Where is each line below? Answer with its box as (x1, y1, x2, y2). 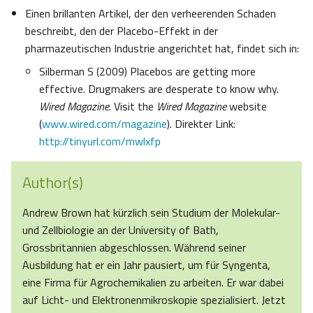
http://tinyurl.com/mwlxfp (39, 133, 161, 150)
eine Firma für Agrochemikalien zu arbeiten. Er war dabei (22, 274, 284, 291)
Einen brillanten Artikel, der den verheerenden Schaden (25, 5, 276, 22)
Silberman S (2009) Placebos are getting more (39, 63, 256, 80)
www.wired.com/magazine (42, 115, 167, 133)
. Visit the (109, 98, 156, 115)
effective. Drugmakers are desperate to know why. (39, 80, 279, 98)
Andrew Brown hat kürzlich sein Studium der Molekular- (22, 204, 280, 221)
